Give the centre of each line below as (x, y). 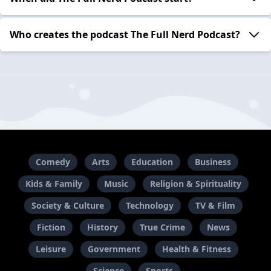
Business (213, 162)
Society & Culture (67, 206)
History (102, 227)
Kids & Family (54, 184)
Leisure (51, 249)
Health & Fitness (196, 249)
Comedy (53, 162)
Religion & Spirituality (195, 184)
